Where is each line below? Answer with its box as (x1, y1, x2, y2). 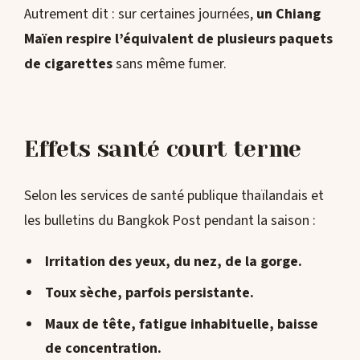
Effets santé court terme (24, 136, 301, 163)
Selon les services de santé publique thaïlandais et (24, 186, 324, 207)
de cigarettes (24, 53, 112, 74)
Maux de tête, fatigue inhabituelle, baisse (44, 314, 318, 335)
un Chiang (256, 3, 321, 24)
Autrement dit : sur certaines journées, (24, 3, 256, 24)
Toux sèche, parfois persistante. (44, 283, 254, 304)
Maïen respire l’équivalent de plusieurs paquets (24, 28, 333, 49)
